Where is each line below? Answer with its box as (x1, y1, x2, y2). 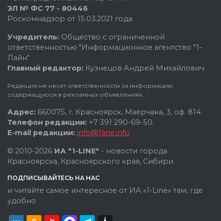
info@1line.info (77, 128, 130, 138)
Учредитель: (7, 33, 59, 42)
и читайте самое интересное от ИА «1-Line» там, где (7, 186, 203, 195)
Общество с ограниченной (59, 33, 165, 42)
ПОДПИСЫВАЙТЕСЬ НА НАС (7, 174, 100, 182)
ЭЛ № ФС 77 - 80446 (7, 4, 88, 13)
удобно (7, 196, 36, 206)
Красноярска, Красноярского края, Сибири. (7, 157, 175, 166)
